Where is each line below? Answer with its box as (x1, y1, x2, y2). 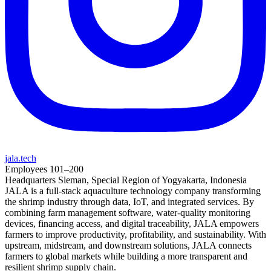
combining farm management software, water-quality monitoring (5, 207, 250, 218)
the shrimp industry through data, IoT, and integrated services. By (5, 197, 254, 207)
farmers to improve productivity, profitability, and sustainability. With (5, 229, 266, 240)
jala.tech (5, 153, 36, 164)
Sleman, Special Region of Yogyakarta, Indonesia (58, 175, 247, 186)
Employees (5, 164, 50, 175)
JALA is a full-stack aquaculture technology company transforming (5, 186, 261, 197)
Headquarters (5, 175, 58, 186)
